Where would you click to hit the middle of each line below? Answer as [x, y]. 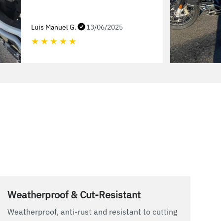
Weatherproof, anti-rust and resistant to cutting [92, 212]
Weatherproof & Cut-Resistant [74, 195]
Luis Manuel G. [54, 27]
